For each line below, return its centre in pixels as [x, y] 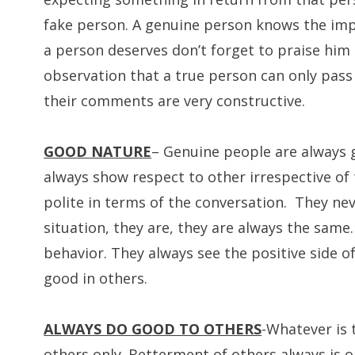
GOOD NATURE [98, 151]
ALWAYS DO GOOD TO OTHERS [153, 328]
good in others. [96, 278]
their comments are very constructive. [175, 100]
